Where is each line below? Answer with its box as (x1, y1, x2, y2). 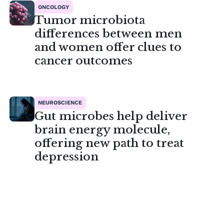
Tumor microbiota (34, 13, 145, 27)
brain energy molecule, (34, 122, 170, 136)
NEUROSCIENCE (38, 99, 82, 106)
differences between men (34, 26, 182, 41)
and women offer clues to (34, 40, 181, 54)
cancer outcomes (34, 53, 132, 68)
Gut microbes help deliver (34, 108, 187, 123)
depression (34, 149, 98, 163)
